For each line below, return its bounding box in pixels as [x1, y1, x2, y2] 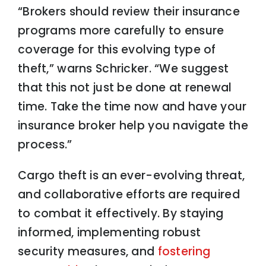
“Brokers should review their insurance [17, 4, 240, 20]
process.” [17, 137, 72, 153]
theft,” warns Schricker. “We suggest [17, 61, 229, 77]
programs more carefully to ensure [17, 23, 224, 39]
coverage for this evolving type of [17, 42, 216, 58]
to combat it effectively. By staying [17, 205, 224, 222]
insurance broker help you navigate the [17, 118, 248, 134]
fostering [157, 243, 211, 260]
